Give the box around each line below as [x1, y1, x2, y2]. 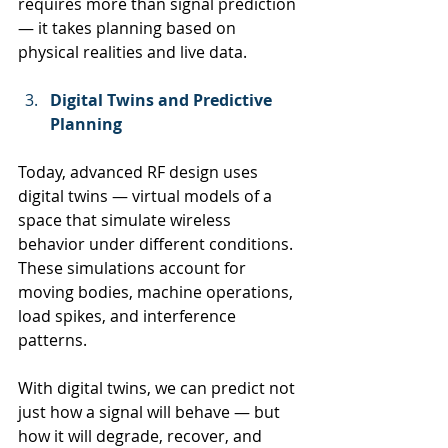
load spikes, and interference [18, 304, 240, 327]
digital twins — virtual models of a [18, 184, 276, 207]
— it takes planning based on [18, 16, 240, 39]
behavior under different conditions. [18, 232, 297, 255]
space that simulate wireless [18, 208, 235, 231]
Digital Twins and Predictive [50, 88, 276, 111]
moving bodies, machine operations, [18, 280, 297, 303]
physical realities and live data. [18, 40, 247, 63]
